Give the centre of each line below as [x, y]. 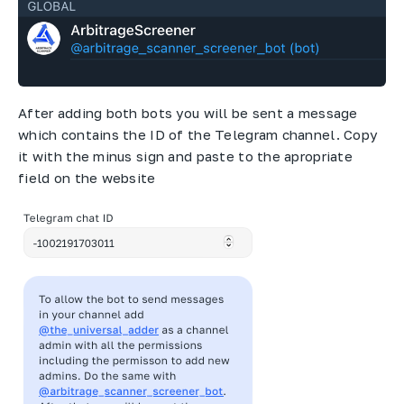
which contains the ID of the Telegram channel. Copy [198, 134]
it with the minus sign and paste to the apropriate [185, 156]
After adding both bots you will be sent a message [188, 112]
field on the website [87, 177]
